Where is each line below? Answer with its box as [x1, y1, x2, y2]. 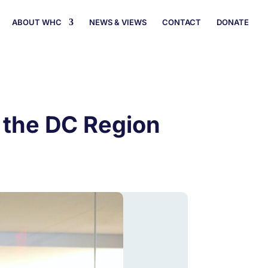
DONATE [217, 17, 249, 27]
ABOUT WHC [12, 17, 62, 27]
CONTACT [162, 17, 201, 27]
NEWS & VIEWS [89, 17, 147, 27]
